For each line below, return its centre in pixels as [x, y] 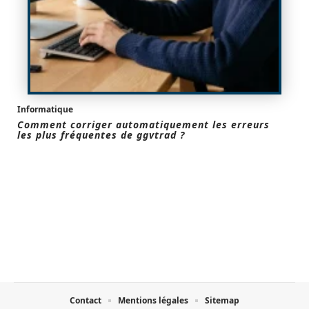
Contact [86, 300]
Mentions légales [153, 300]
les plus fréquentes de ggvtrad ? [101, 134]
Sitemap [222, 300]
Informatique [45, 109]
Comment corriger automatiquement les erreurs [143, 124]
